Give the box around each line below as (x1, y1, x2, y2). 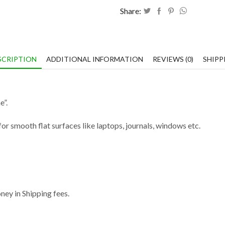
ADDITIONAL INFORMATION (46, 54, 143, 63)
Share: (120, 6, 141, 16)
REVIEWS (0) (153, 54, 193, 63)
